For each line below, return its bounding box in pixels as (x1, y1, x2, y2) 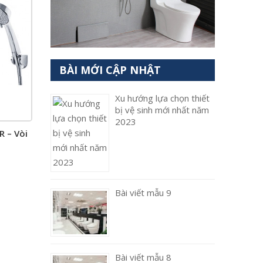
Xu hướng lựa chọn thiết (115, 92, 210, 104)
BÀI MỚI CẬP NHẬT (59, 63, 161, 77)
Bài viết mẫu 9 (115, 187, 171, 198)
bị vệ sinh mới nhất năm (115, 104, 209, 116)
